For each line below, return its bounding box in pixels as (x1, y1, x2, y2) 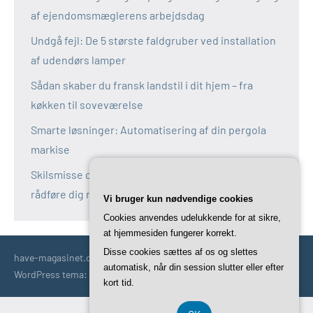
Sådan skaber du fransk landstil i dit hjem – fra (31, 78, 253, 92)
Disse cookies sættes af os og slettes (103, 247, 258, 257)
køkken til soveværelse (31, 98, 143, 112)
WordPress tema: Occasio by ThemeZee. (14, 268, 185, 281)
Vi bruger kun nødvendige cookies (103, 194, 253, 204)
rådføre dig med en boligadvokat (31, 187, 188, 201)
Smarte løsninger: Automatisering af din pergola (31, 123, 266, 137)
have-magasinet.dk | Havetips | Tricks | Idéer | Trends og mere (14, 252, 270, 264)
